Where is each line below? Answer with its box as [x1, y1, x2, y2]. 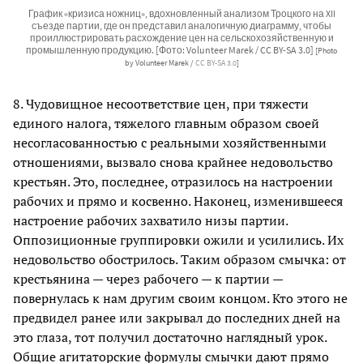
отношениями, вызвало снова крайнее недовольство [13, 152, 333, 171]
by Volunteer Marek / [124, 58, 195, 68]
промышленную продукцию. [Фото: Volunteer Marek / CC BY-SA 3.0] [26, 43, 315, 56]
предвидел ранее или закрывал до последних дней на [13, 308, 340, 327]
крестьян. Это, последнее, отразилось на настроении [13, 172, 333, 190]
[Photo [315, 45, 337, 56]
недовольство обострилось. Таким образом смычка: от [13, 250, 346, 268]
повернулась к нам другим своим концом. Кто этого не [13, 288, 348, 307]
